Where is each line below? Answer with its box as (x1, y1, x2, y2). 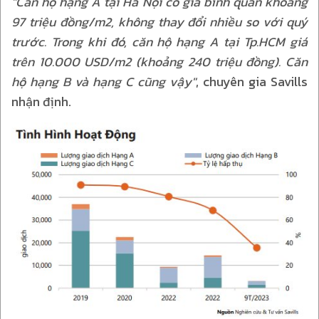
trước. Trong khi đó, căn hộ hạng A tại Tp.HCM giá (11, 31, 308, 51)
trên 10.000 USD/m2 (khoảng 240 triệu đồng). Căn (11, 51, 308, 71)
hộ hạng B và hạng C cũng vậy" (11, 71, 196, 91)
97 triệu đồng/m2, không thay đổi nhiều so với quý (11, 11, 308, 31)
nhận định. (11, 91, 71, 111)
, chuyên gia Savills (196, 71, 308, 91)
